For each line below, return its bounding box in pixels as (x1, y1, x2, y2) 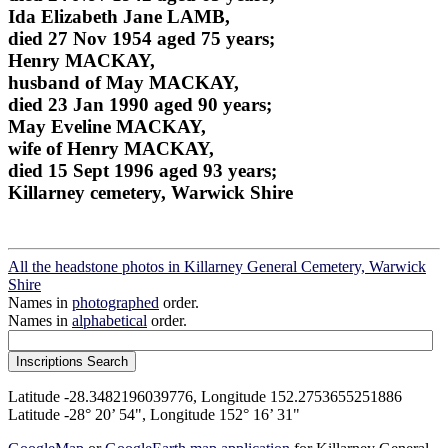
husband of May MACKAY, (8, 71, 239, 93)
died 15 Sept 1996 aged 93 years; (8, 159, 277, 181)
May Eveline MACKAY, (8, 115, 206, 137)
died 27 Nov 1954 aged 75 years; (8, 27, 275, 49)
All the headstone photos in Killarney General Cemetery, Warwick (8, 258, 426, 276)
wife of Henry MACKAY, (8, 137, 214, 159)
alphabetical (72, 312, 147, 330)
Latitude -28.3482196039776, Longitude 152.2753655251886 (8, 388, 402, 406)
